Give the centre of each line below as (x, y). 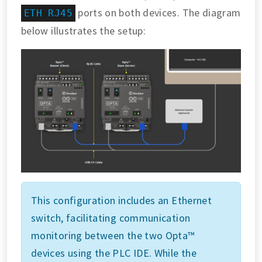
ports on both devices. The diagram (158, 12)
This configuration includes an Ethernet (122, 201)
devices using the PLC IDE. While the (114, 253)
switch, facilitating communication (111, 218)
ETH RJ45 (48, 13)
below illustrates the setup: (84, 30)
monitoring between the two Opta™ (113, 236)
